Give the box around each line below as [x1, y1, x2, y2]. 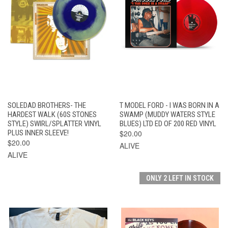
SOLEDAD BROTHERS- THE [8, 100, 86, 110]
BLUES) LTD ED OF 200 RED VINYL [119, 119, 216, 128]
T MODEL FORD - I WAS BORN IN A [119, 100, 219, 110]
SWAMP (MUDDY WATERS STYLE [119, 109, 215, 119]
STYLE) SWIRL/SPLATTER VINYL [8, 119, 101, 128]
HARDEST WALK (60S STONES [8, 109, 97, 119]
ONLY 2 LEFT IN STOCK [146, 174, 214, 182]
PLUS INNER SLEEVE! [8, 128, 69, 137]
